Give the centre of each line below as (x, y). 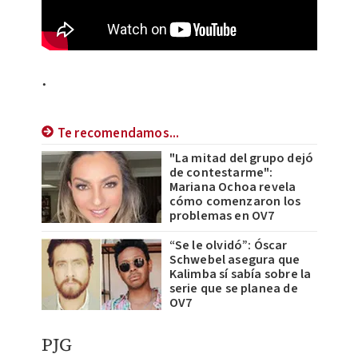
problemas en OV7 (222, 216)
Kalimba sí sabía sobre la (240, 274)
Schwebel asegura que (235, 260)
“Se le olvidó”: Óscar (228, 246)
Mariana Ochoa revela (233, 187)
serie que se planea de (233, 289)
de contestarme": (221, 173)
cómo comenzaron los (235, 202)
